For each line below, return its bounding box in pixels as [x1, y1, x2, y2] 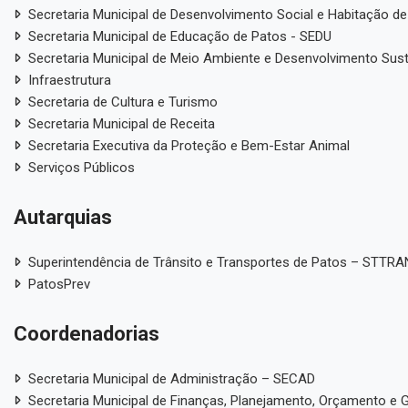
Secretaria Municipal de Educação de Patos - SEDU [27, 27, 331, 45]
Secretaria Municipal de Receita [27, 115, 215, 132]
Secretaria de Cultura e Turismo [27, 93, 218, 110]
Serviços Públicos [27, 158, 135, 176]
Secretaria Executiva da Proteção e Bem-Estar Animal [27, 137, 350, 154]
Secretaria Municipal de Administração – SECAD [27, 370, 315, 387]
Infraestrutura [27, 71, 111, 88]
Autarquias [13, 205, 112, 229]
